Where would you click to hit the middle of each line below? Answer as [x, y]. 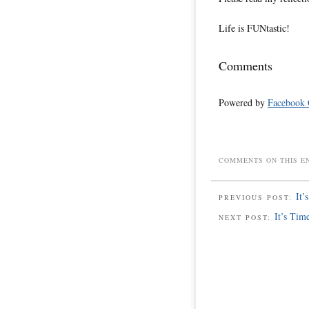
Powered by [243, 103]
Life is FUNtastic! [254, 28]
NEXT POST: [247, 217]
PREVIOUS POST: [257, 198]
